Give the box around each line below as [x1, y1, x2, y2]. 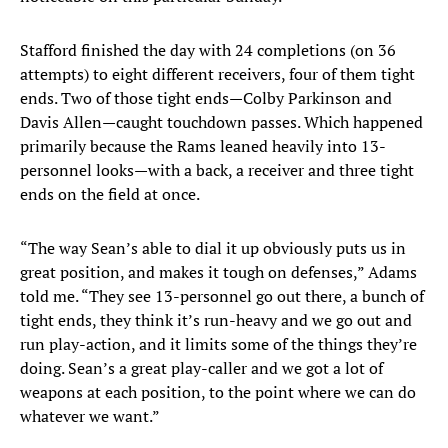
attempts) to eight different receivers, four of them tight [20, 63, 415, 86]
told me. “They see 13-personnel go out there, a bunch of [20, 285, 424, 308]
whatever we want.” [20, 405, 160, 428]
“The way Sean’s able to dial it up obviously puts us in [20, 237, 406, 260]
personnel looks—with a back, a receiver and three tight [20, 159, 414, 182]
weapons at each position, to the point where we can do [20, 381, 416, 404]
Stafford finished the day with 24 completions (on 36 [20, 39, 396, 62]
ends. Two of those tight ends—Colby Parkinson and [20, 87, 392, 110]
